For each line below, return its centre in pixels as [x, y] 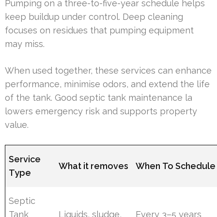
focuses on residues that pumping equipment [99, 30]
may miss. [25, 44]
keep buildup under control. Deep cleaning [94, 16]
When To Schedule [176, 166]
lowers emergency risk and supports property [101, 111]
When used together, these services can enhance [108, 70]
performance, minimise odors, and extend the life [107, 84]
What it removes [94, 166]
